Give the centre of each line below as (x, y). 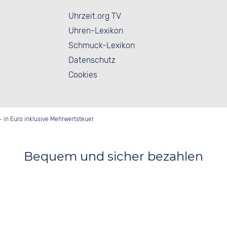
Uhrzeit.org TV (95, 16)
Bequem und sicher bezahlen (113, 156)
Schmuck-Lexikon (102, 45)
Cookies (83, 74)
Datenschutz (92, 60)
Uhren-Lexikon (96, 30)
